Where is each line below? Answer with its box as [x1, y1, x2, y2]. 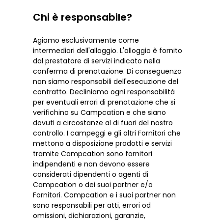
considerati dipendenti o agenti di [33, 169, 149, 179]
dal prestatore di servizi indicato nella [33, 55, 161, 66]
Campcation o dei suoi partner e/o [33, 179, 153, 190]
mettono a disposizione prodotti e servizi [33, 138, 172, 148]
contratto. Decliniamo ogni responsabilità [33, 86, 175, 97]
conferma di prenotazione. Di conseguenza [33, 66, 182, 76]
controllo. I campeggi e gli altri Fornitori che [33, 128, 181, 138]
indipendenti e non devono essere [33, 159, 150, 169]
